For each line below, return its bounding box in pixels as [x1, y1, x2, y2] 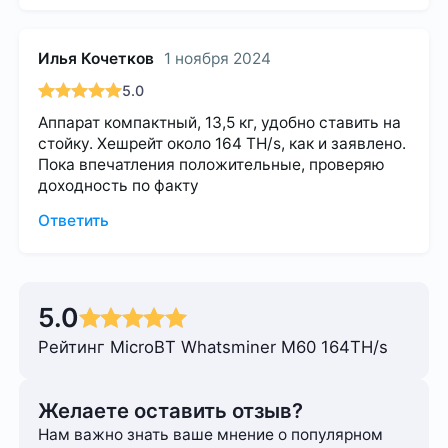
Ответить [38, 211, 110, 231]
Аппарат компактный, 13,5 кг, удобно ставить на [38, 112, 402, 132]
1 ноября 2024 [163, 49, 271, 69]
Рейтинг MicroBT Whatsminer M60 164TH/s [38, 336, 389, 357]
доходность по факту [38, 175, 200, 195]
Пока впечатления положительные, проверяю [38, 154, 386, 174]
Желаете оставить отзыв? [38, 398, 304, 424]
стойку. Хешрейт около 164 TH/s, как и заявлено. [38, 133, 407, 153]
